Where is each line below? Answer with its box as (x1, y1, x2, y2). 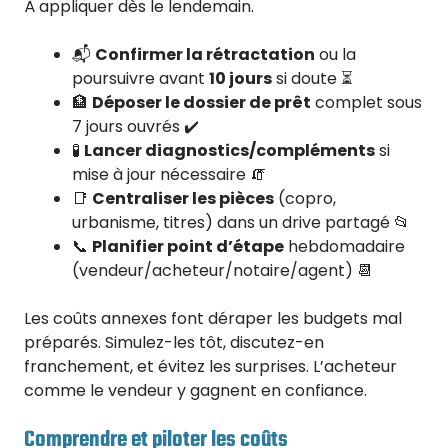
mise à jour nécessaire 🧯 (72, 163, 266, 187)
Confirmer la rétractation (95, 43, 315, 67)
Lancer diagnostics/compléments (84, 139, 375, 163)
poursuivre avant (72, 67, 209, 91)
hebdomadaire (284, 235, 405, 259)
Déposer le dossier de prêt (92, 91, 311, 115)
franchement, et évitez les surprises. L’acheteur (24, 355, 397, 379)
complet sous (311, 91, 422, 115)
